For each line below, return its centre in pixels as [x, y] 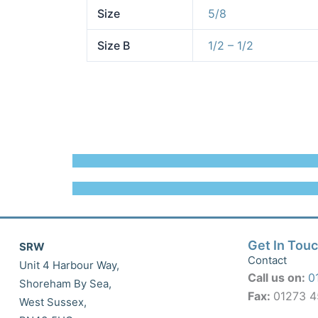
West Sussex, [53, 302]
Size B [114, 45]
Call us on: [278, 277]
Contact [268, 260]
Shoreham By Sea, [65, 283]
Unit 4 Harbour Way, [69, 265]
